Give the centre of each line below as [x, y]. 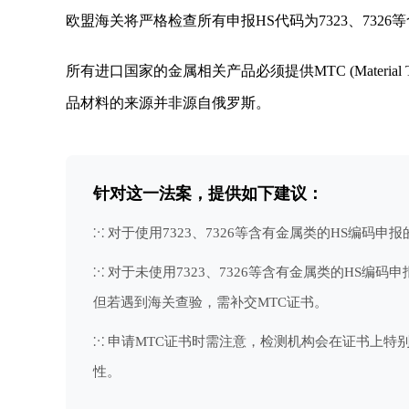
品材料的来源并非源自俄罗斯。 [168, 103]
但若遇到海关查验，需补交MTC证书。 [210, 302]
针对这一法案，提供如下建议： [208, 194]
